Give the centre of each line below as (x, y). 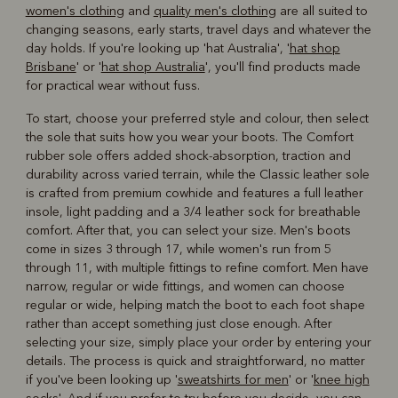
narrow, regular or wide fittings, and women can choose (185, 287)
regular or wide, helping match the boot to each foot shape (195, 306)
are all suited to (322, 12)
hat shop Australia (153, 68)
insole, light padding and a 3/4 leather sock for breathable (193, 212)
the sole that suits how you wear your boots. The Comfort (189, 138)
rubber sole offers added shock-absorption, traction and (188, 156)
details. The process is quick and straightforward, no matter (195, 362)
